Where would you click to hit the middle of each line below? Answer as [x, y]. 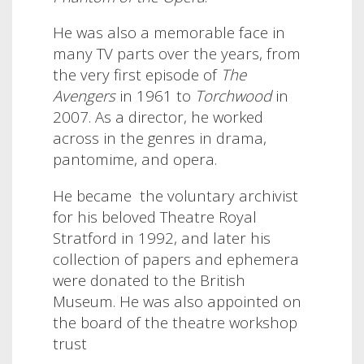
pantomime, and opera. [137, 159]
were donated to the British [149, 280]
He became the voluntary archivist [175, 196]
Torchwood [231, 96]
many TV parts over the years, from [177, 54]
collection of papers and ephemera [176, 259]
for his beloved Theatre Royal [155, 217]
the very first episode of [137, 75]
